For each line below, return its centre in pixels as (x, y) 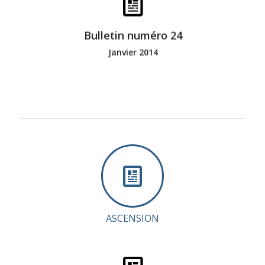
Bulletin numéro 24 (133, 35)
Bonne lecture (133, 28)
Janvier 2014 (133, 53)
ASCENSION (132, 218)
